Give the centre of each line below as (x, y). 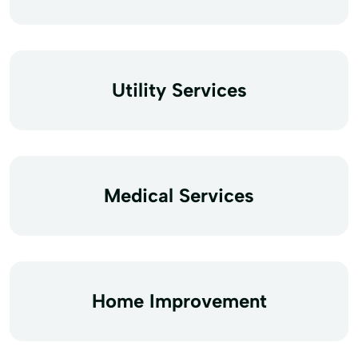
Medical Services (179, 195)
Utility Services (179, 89)
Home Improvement (179, 300)
